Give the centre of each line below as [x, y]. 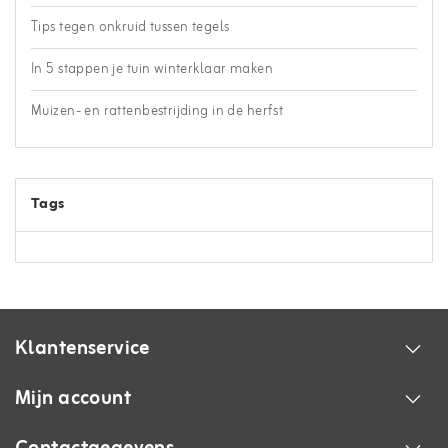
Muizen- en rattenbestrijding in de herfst [157, 112]
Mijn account [73, 399]
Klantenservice [82, 349]
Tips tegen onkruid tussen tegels [130, 28]
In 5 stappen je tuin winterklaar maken [152, 70]
